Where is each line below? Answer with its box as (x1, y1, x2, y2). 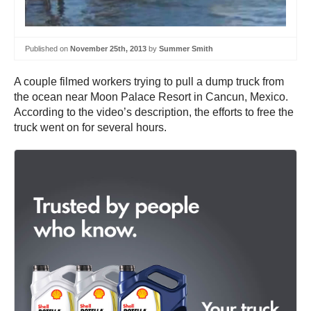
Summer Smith (159, 44, 213, 53)
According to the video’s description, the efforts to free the (14, 106, 294, 119)
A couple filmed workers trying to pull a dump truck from (14, 76, 284, 88)
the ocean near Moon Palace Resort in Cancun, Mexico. (14, 91, 288, 103)
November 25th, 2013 (70, 44, 146, 53)
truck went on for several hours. (14, 121, 167, 134)
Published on (25, 44, 70, 53)
